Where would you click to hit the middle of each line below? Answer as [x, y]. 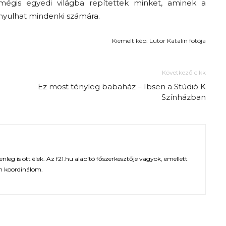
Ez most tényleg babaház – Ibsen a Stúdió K [122, 87]
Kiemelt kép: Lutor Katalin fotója [159, 41]
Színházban [184, 97]
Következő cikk [184, 73]
